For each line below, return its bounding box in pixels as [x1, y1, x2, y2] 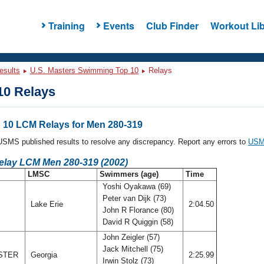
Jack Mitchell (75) [100, 245, 163, 253]
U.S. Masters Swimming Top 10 [30, 66, 138, 75]
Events [103, 18, 134, 32]
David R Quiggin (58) [100, 217, 176, 226]
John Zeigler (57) [100, 233, 160, 242]
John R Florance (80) [100, 206, 174, 214]
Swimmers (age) [97, 170, 161, 179]
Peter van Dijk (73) [100, 194, 166, 203]
